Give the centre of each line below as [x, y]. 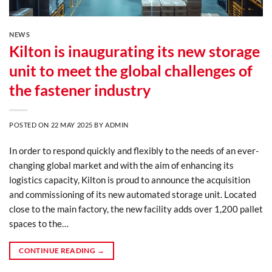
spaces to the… [39, 223]
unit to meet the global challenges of [131, 70]
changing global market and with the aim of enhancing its [121, 165]
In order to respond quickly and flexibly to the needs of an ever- [134, 150]
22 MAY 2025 [72, 124]
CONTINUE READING [58, 250]
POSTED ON [30, 124]
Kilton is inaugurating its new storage [134, 51]
